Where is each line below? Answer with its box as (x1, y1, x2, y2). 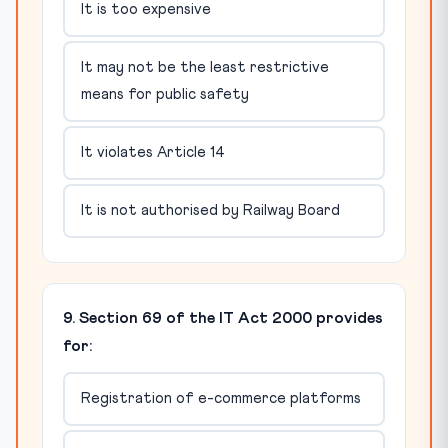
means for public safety (80, 87, 249, 103)
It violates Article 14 (80, 145, 225, 161)
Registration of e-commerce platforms (80, 391, 361, 407)
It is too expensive (80, 2, 211, 18)
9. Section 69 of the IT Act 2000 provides (63, 309, 383, 326)
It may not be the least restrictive (80, 60, 329, 76)
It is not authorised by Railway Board (80, 203, 340, 219)
